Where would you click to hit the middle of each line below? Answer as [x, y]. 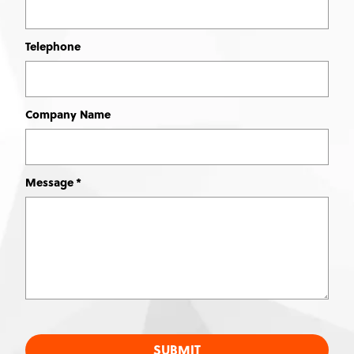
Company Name [68, 115]
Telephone [53, 47]
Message [49, 183]
